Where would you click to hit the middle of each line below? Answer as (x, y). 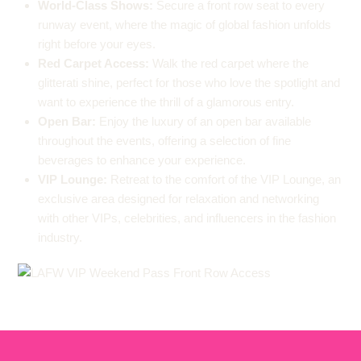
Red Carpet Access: (94, 64)
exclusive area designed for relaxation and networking (179, 199)
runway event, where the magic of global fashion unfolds (185, 25)
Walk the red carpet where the (229, 64)
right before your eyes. (97, 44)
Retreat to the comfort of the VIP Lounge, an (224, 180)
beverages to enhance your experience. (142, 160)
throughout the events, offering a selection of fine (165, 141)
